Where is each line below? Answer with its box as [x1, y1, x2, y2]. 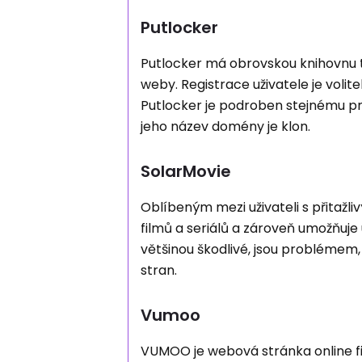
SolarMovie [141, 160, 232, 183]
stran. [141, 261, 178, 280]
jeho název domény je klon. [141, 117, 311, 136]
